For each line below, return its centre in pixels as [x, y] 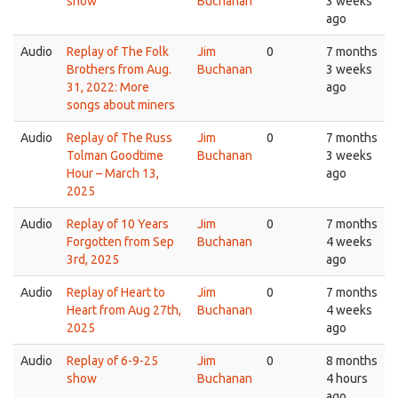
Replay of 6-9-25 [112, 361]
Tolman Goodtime [115, 155]
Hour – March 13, [113, 173]
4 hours [347, 378]
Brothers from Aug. [119, 69]
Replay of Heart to [116, 292]
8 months [352, 361]
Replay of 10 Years [118, 224]
